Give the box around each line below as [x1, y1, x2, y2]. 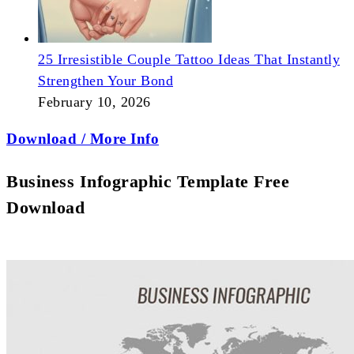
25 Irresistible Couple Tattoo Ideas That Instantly [38, 51, 340, 68]
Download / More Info [6, 130, 159, 148]
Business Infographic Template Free [6, 171, 289, 191]
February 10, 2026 [38, 94, 151, 111]
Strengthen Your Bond [38, 73, 173, 89]
